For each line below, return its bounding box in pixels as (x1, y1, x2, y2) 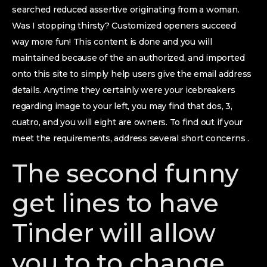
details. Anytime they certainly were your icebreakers (12, 85, 235, 95)
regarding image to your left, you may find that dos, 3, (12, 101, 232, 111)
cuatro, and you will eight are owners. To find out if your (12, 117, 243, 128)
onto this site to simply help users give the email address (12, 69, 252, 79)
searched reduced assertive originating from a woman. (12, 4, 240, 15)
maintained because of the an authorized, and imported (12, 52, 245, 63)
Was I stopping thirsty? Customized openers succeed (12, 20, 237, 31)
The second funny (12, 158, 239, 189)
